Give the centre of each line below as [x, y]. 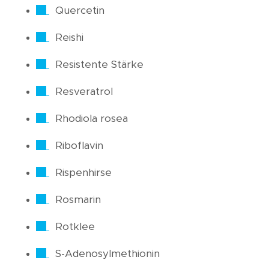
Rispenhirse [83, 173]
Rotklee [75, 227]
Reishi [69, 38]
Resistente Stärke [99, 65]
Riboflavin [79, 146]
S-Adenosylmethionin [107, 254]
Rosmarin [78, 200]
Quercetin [80, 11]
